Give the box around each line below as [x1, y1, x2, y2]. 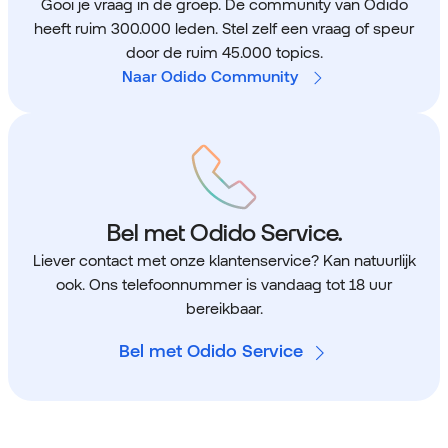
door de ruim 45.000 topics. [125, 43, 323, 63]
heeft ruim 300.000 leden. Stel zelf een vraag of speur [34, 19, 414, 39]
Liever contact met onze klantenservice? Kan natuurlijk [32, 251, 416, 271]
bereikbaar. [185, 299, 263, 319]
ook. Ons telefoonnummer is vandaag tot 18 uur [56, 275, 392, 295]
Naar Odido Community [122, 67, 298, 87]
